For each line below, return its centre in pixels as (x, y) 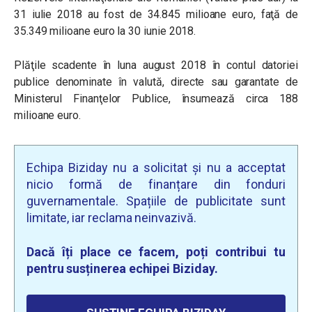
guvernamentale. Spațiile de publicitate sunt (156, 201)
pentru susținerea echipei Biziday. (122, 268)
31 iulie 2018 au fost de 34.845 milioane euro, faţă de (156, 14)
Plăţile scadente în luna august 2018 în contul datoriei (156, 65)
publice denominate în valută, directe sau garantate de (156, 82)
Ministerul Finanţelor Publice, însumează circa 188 (156, 99)
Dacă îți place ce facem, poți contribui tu (156, 252)
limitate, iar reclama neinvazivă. (111, 218)
